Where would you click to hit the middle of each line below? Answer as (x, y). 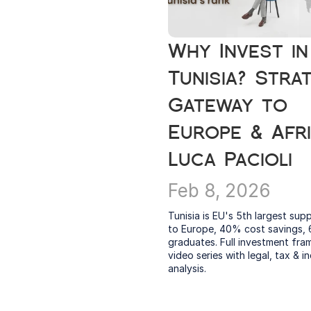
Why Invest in (238, 51)
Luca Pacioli (230, 159)
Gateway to (228, 105)
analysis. (187, 268)
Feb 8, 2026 (219, 191)
